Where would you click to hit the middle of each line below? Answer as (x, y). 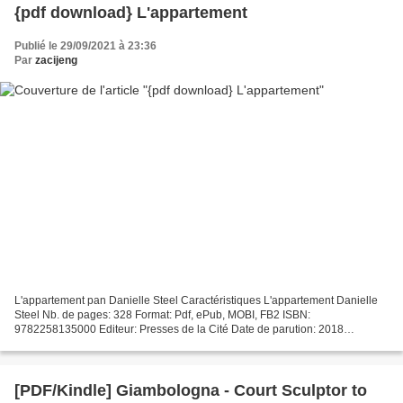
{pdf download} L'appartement (131, 12)
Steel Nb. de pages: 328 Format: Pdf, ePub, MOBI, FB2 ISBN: (162, 315)
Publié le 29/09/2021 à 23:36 (85, 45)
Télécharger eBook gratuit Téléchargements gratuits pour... (157, 344)
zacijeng (56, 60)
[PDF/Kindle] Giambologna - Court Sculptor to (119, 391)
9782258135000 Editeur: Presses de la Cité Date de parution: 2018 (179, 330)
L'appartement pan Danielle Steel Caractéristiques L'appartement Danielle (196, 301)
